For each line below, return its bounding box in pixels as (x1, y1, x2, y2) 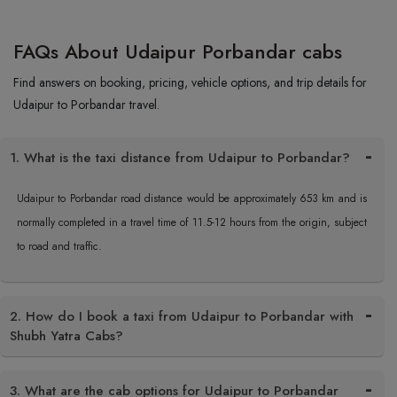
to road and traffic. (17, 238, 102, 254)
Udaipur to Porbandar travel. (13, 96, 160, 113)
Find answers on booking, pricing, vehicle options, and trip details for (13, 74, 367, 91)
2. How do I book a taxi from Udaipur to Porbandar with (10, 307, 354, 326)
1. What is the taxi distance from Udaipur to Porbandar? (10, 148, 350, 167)
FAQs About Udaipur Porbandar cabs (13, 37, 342, 66)
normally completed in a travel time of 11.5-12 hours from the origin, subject (17, 214, 367, 230)
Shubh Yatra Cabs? (10, 326, 123, 346)
